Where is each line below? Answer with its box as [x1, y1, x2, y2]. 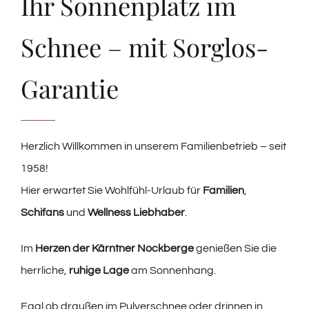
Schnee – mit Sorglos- [21, 30, 268, 63]
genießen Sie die [196, 243, 277, 254]
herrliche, [21, 265, 69, 276]
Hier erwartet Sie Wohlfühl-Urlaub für [21, 185, 203, 196]
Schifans [21, 207, 64, 218]
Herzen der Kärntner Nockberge [35, 243, 196, 254]
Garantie [21, 72, 119, 105]
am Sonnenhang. [129, 265, 216, 276]
